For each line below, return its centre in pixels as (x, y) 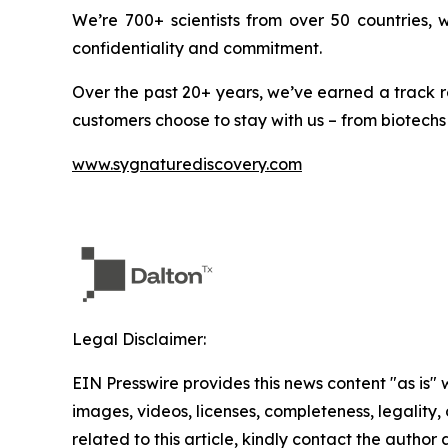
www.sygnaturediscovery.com (187, 164)
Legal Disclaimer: (139, 339)
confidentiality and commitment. (197, 48)
